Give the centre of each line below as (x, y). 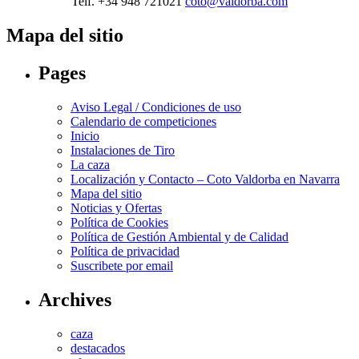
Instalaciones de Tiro (123, 151)
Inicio (85, 136)
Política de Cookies (119, 223)
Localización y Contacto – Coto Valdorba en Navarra (205, 179)
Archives (75, 300)
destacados (98, 348)
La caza (90, 165)
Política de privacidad (125, 252)
